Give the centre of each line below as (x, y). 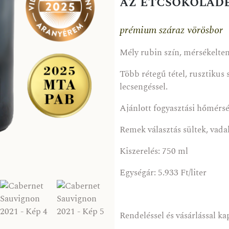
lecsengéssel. (144, 87)
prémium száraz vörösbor (171, 30)
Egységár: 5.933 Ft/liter (163, 173)
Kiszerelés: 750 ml (154, 152)
